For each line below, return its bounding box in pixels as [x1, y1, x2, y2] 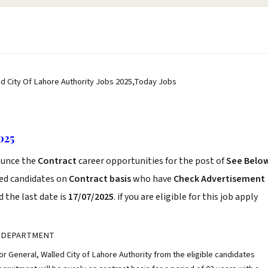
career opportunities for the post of [78, 154, 226, 167]
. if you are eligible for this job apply [114, 190, 258, 203]
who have [131, 172, 173, 185]
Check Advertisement [173, 172, 265, 185]
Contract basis [69, 172, 131, 185]
